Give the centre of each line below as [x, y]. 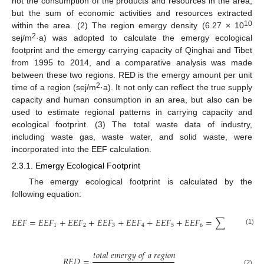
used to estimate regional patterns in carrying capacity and [132, 112]
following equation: [47, 194]
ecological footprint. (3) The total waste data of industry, [132, 124]
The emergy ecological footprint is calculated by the [140, 182]
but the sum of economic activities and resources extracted [132, 13]
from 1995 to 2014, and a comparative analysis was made [132, 62]
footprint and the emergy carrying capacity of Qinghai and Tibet [132, 50]
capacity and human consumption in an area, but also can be [132, 100]
